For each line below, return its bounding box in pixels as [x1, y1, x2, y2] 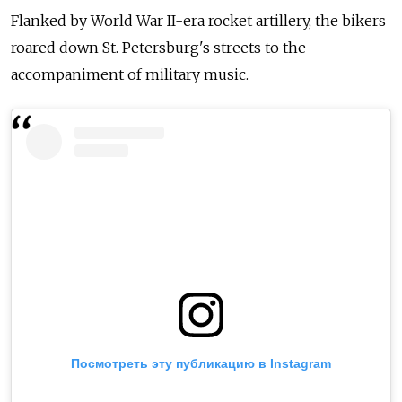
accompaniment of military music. [11, 66, 249, 84]
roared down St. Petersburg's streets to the [11, 39, 306, 57]
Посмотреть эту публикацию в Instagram [71, 356, 331, 371]
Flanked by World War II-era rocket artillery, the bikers [11, 12, 386, 31]
